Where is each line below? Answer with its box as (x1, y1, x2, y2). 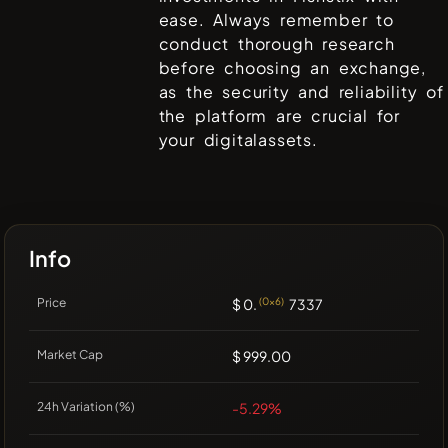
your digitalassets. (158, 129, 318, 151)
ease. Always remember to (158, 9, 394, 31)
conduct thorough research (158, 33, 395, 55)
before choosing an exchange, (158, 57, 427, 79)
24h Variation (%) (37, 399, 135, 415)
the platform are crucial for (158, 105, 401, 127)
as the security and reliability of (158, 81, 444, 103)
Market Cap (37, 347, 103, 363)
